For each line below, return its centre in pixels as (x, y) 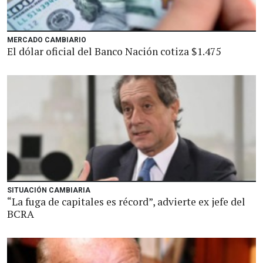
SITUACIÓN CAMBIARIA (49, 190)
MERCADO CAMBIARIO (47, 40)
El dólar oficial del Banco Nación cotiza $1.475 (114, 51)
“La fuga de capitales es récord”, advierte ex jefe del (126, 202)
